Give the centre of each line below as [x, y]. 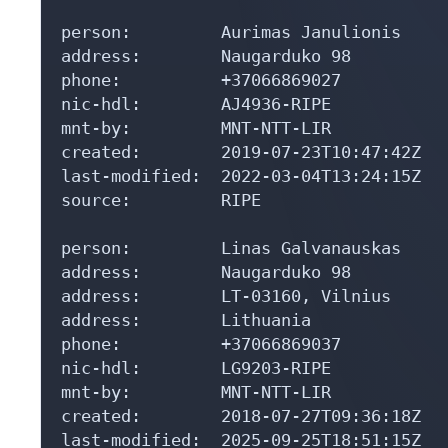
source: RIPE [161, 190]
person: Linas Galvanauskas [231, 238]
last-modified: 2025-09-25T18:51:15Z [241, 430]
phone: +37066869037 [201, 334]
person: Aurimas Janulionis [231, 22]
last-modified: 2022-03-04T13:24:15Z [241, 166]
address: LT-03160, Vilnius [226, 286]
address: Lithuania [186, 310]
